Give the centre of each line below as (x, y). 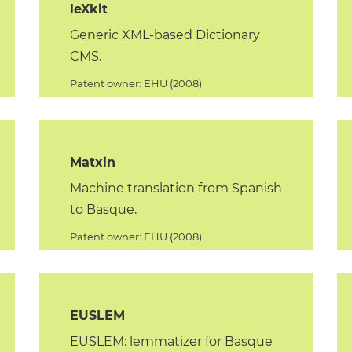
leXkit (89, 9)
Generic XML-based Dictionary (165, 35)
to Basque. (103, 209)
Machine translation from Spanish (176, 188)
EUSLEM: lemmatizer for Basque (171, 341)
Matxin (93, 162)
